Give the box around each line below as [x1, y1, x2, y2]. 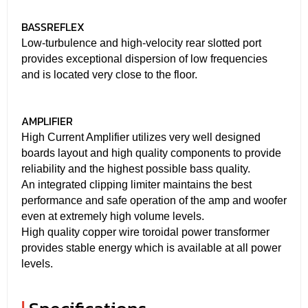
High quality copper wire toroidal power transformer [21, 225, 269, 238]
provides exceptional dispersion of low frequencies [21, 52, 267, 65]
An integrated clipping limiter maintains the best [21, 178, 252, 190]
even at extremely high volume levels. [21, 210, 204, 222]
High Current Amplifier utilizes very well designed [21, 131, 261, 143]
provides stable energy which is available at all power [21, 241, 281, 254]
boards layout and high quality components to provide [21, 146, 281, 159]
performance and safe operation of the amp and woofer [21, 194, 287, 206]
